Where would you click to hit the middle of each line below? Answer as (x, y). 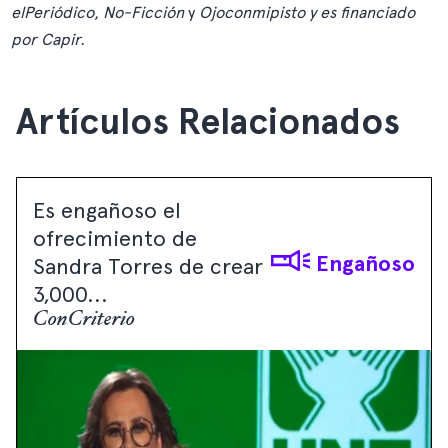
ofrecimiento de (115, 238)
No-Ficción (144, 12)
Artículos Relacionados (208, 122)
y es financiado (360, 12)
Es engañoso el (107, 210)
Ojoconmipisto (252, 12)
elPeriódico (53, 12)
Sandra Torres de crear (148, 266)
